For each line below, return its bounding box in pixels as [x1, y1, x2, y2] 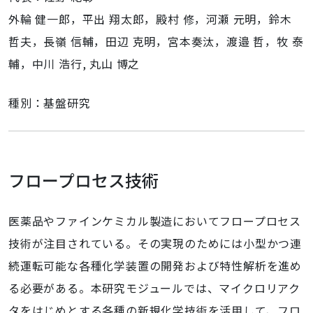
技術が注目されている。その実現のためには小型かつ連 [8, 235, 302, 252]
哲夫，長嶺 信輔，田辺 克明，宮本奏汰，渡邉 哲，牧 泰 [8, 33, 304, 50]
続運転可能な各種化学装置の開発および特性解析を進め [8, 257, 302, 274]
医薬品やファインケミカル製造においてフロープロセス [8, 212, 301, 229]
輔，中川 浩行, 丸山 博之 [8, 55, 140, 72]
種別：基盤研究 [8, 94, 91, 111]
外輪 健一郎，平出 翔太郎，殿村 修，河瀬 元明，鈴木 [8, 10, 292, 27]
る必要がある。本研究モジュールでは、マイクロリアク [8, 279, 301, 296]
